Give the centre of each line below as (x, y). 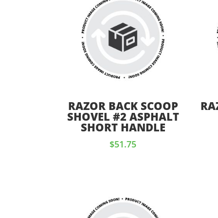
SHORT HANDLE (123, 127)
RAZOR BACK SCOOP (123, 106)
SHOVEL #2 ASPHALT (123, 116)
